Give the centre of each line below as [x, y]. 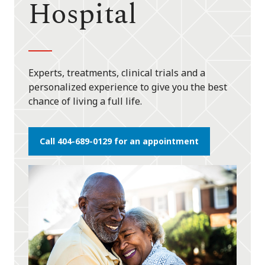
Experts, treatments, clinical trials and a [117, 73]
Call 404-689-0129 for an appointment [119, 141]
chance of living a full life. [85, 101]
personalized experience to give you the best [128, 87]
